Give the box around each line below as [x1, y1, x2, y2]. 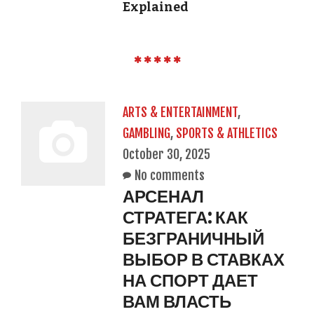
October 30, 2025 [123, 146, 210, 162]
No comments [135, 167, 205, 183]
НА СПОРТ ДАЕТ [123, 269, 258, 291]
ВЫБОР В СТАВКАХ [123, 248, 285, 270]
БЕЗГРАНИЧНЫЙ [123, 227, 264, 249]
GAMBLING [123, 125, 170, 141]
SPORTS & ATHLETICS [176, 125, 278, 141]
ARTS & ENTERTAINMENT [123, 104, 238, 120]
